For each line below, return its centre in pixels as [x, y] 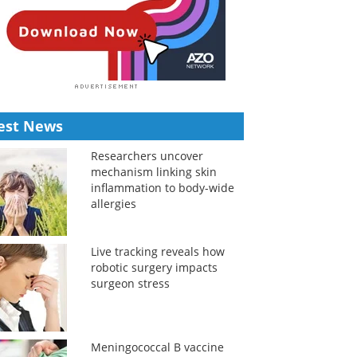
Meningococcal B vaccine [157, 347]
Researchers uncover [147, 156]
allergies [113, 204]
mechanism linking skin [153, 172]
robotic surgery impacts [154, 267]
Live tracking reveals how [157, 251]
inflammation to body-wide [162, 188]
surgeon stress [130, 283]
